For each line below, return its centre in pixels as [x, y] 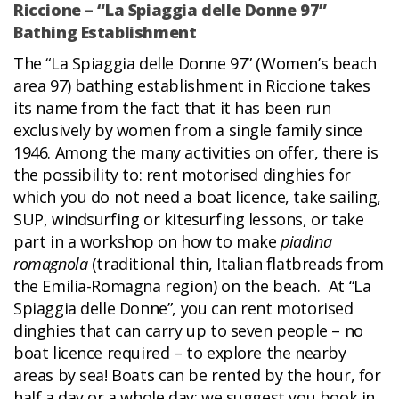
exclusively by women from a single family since [188, 130]
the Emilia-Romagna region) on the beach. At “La [192, 286]
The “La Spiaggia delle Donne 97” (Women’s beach [195, 64]
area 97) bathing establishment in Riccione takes [192, 86]
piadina [306, 242]
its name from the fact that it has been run [172, 108]
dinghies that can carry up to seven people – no [188, 331]
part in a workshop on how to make [147, 242]
